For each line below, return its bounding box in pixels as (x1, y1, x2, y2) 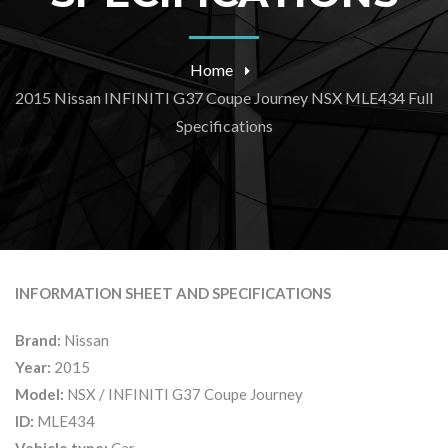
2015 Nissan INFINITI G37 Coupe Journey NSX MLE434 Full (15, 88, 433, 107)
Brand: (15, 331, 61, 349)
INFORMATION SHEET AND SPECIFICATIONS (15, 284, 331, 302)
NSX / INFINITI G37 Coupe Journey (64, 385, 303, 403)
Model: (15, 385, 64, 403)
